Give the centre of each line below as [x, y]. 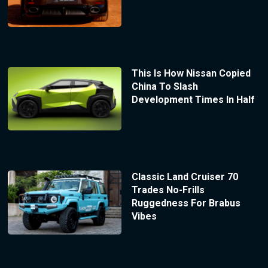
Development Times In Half [193, 99]
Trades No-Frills [168, 190]
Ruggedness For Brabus [186, 203]
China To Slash [165, 86]
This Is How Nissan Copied [191, 73]
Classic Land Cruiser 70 [185, 177]
